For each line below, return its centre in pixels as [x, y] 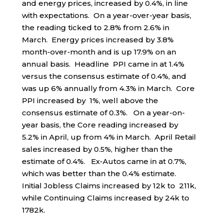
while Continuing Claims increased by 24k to [105, 198]
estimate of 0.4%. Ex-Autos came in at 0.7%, [104, 162]
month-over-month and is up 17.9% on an [99, 52]
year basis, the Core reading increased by [100, 125]
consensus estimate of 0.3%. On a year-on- [103, 113]
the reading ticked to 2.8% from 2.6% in [95, 28]
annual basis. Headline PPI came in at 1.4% [103, 64]
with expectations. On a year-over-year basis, [106, 16]
